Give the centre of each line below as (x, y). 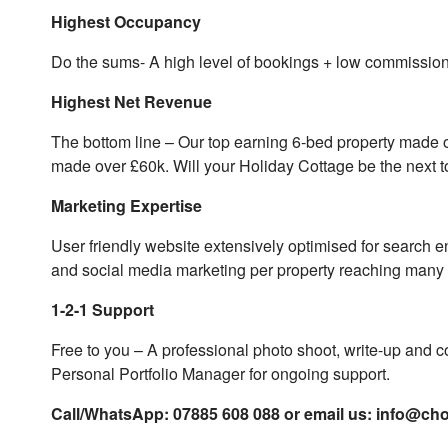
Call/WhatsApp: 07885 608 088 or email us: (214, 413)
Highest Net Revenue (132, 101)
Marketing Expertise (127, 205)
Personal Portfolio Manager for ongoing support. (221, 373)
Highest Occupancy (126, 21)
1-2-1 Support (103, 309)
